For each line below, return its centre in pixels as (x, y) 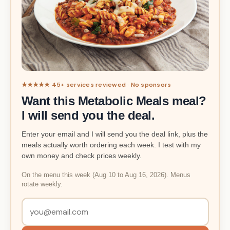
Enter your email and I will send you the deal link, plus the (114, 134)
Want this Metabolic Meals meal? (114, 101)
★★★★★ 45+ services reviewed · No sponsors (96, 85)
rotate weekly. (42, 184)
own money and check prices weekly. (81, 156)
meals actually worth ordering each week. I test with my (111, 145)
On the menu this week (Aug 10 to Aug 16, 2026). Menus (106, 175)
